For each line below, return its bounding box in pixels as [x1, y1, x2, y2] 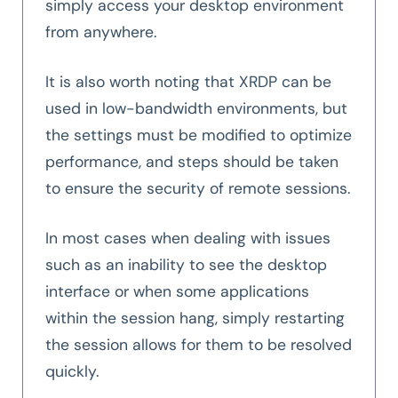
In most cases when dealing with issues [45, 228, 330, 249]
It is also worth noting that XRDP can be [45, 72, 331, 92]
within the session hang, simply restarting [45, 308, 345, 329]
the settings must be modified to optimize [45, 125, 352, 146]
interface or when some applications [45, 282, 309, 302]
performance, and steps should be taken [45, 152, 338, 172]
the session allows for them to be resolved [45, 335, 352, 355]
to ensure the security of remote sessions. [45, 179, 350, 199]
